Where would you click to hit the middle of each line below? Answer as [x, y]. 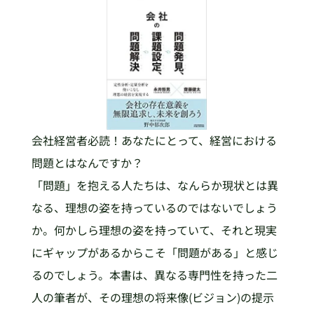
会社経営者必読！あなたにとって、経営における [154, 141]
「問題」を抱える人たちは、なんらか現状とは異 [155, 185]
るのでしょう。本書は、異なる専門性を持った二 [154, 275]
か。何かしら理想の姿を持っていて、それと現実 [154, 230]
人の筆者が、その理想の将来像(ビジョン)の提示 [152, 298]
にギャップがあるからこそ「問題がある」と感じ [155, 253]
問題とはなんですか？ [87, 163]
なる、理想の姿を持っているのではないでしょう [154, 208]
